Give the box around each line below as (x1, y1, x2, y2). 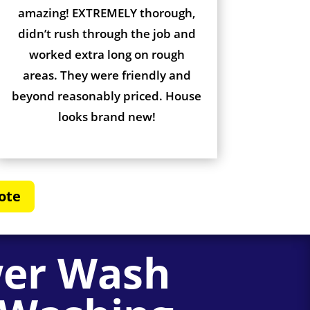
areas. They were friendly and (22, 66, 191, 83)
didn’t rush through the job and (17, 25, 196, 42)
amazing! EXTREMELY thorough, (17, 4, 196, 21)
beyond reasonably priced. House (12, 87, 202, 104)
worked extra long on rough (28, 46, 185, 62)
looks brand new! (57, 108, 156, 125)
